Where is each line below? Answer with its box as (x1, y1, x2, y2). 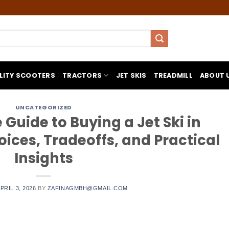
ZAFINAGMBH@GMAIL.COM (47, 185, 128, 191)
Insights (14, 148, 73, 168)
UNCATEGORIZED (15, 103, 72, 111)
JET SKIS (116, 71, 147, 80)
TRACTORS (62, 71, 102, 80)
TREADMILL (153, 71, 193, 80)
